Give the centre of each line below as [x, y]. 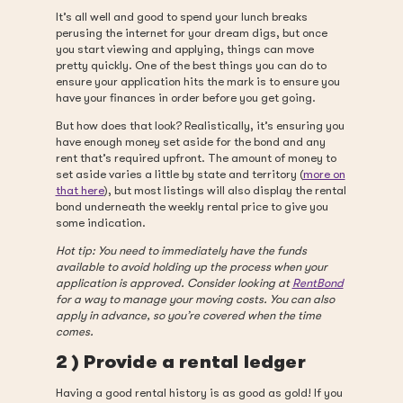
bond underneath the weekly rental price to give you [192, 206]
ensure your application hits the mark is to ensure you [197, 81]
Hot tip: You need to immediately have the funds [181, 251]
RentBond [318, 283]
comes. [74, 331]
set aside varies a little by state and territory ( [179, 174]
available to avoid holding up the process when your [191, 267]
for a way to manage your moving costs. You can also [195, 299]
